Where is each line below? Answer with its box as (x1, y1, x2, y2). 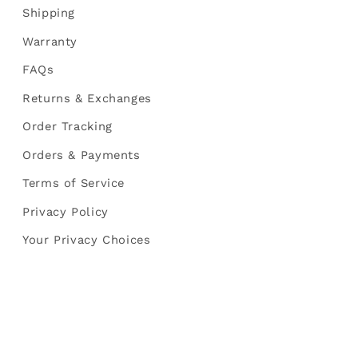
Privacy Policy (22, 204, 109, 219)
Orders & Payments (22, 147, 141, 162)
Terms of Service (22, 176, 125, 191)
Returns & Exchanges (22, 90, 152, 105)
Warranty (22, 34, 78, 49)
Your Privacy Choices (22, 233, 151, 248)
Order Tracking (22, 119, 113, 134)
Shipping (22, 6, 76, 21)
